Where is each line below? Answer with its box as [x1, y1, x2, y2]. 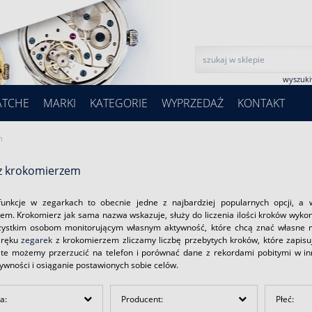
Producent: [121, 292, 164, 305]
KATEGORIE [90, 95, 148, 111]
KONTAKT [237, 95, 285, 111]
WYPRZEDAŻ [162, 95, 224, 111]
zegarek [21, 234, 52, 246]
